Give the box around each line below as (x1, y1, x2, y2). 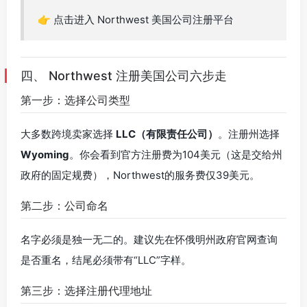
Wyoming (21, 148, 69, 161)
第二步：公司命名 (21, 199, 108, 212)
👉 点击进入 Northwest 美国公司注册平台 (38, 13, 234, 26)
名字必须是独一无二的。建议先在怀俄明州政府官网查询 (21, 233, 278, 246)
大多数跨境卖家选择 (21, 127, 116, 140)
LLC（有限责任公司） (116, 127, 218, 140)
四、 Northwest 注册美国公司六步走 (21, 69, 227, 83)
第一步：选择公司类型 (21, 93, 130, 107)
